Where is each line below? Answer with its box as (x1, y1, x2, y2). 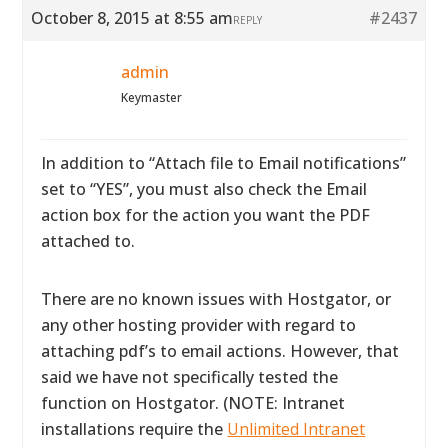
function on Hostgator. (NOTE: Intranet (41, 392, 346, 414)
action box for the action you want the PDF (41, 204, 371, 226)
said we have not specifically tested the (41, 366, 339, 388)
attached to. (41, 230, 136, 252)
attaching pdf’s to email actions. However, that (41, 340, 400, 362)
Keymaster (121, 89, 183, 106)
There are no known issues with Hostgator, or (41, 288, 392, 310)
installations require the (41, 418, 228, 440)
